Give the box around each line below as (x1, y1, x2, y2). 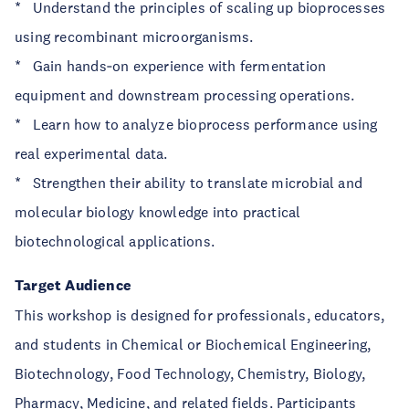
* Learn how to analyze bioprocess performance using (15, 115, 378, 133)
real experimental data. (15, 144, 168, 163)
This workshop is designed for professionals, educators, (15, 306, 385, 324)
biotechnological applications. (15, 232, 215, 250)
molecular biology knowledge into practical (15, 203, 301, 221)
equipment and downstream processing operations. (15, 86, 355, 104)
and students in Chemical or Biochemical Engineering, (15, 335, 372, 353)
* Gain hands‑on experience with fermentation (15, 57, 327, 75)
